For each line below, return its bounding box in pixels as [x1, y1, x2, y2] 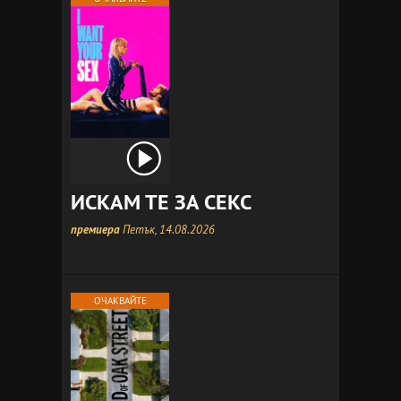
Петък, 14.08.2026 [120, 222, 215, 236]
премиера [71, 222, 120, 237]
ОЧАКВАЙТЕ [93, 294, 147, 307]
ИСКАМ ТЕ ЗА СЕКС [71, 188, 252, 216]
